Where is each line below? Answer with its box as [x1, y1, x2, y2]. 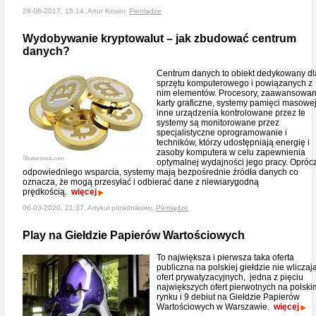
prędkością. [23, 187, 71, 197]
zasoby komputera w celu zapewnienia [157, 147, 305, 157]
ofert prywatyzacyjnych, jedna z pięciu [157, 272, 303, 282]
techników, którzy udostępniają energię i [157, 138, 310, 147]
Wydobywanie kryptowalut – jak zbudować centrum [23, 32, 296, 44]
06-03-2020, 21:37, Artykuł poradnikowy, [23, 204, 156, 212]
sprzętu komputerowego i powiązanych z [157, 78, 312, 88]
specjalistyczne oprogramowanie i [157, 128, 287, 138]
